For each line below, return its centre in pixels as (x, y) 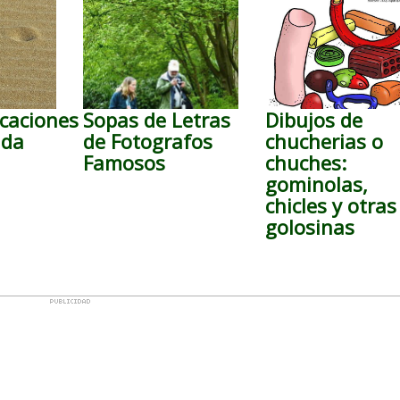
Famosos (124, 162)
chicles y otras (331, 205)
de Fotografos (147, 141)
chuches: (306, 162)
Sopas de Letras (156, 120)
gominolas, (317, 184)
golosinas (310, 227)
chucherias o (325, 141)
